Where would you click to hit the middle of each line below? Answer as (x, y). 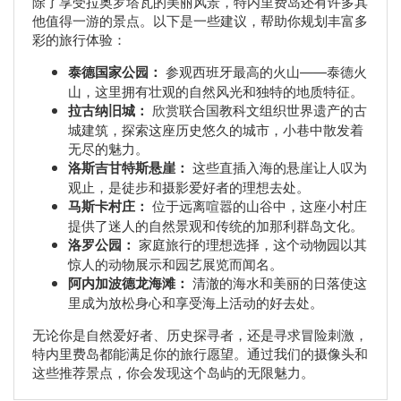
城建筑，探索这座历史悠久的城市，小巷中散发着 (216, 130)
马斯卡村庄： (108, 206)
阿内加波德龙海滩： (128, 283)
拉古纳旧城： (108, 111)
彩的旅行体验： (79, 39)
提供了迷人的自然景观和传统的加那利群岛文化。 (216, 226)
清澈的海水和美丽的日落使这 (278, 283)
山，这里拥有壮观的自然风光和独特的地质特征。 (216, 91)
